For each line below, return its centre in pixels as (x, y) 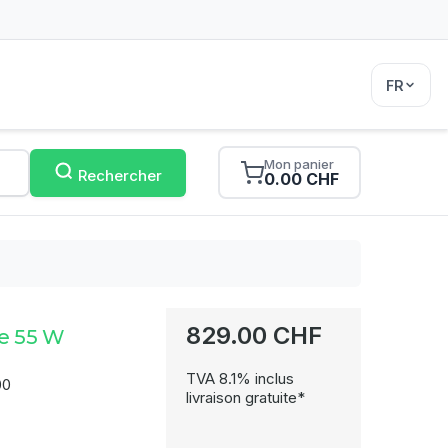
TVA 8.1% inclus (239, 378)
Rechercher (120, 175)
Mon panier (299, 164)
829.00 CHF (253, 335)
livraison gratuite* (245, 397)
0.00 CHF (301, 179)
